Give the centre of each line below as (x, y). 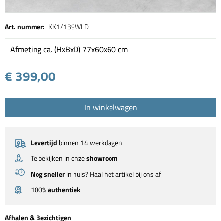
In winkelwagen (110, 107)
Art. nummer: (25, 27)
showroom (102, 158)
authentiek (64, 190)
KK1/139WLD (69, 27)
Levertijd (44, 143)
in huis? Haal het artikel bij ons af (113, 174)
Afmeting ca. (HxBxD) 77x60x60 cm (69, 50)
